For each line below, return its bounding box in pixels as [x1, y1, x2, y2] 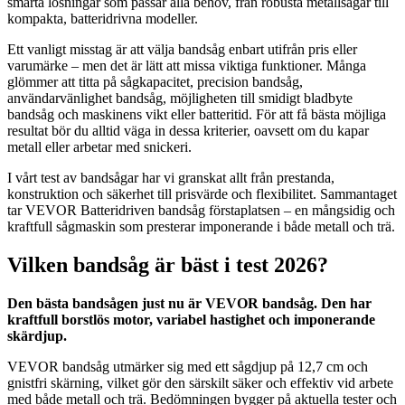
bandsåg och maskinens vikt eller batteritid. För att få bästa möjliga [7, 106, 386, 122]
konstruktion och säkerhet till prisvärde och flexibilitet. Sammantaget [7, 185, 397, 202]
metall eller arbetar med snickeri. [7, 138, 192, 155]
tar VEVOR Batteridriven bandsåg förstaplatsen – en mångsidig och [7, 202, 395, 218]
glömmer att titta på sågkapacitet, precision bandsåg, [7, 73, 303, 89]
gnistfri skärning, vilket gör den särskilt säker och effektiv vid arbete [7, 374, 393, 391]
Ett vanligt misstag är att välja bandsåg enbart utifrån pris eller [7, 41, 357, 57]
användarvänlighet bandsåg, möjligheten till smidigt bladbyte [7, 89, 353, 106]
